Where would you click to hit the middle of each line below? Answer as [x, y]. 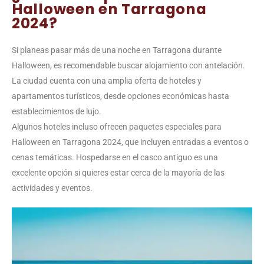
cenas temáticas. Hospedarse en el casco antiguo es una [115, 157]
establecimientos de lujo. [57, 111]
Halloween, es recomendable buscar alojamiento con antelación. [128, 65]
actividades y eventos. [52, 188]
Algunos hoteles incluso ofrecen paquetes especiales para [117, 126]
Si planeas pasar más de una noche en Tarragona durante [117, 50]
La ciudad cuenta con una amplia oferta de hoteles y [107, 80]
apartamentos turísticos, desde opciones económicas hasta [121, 96]
